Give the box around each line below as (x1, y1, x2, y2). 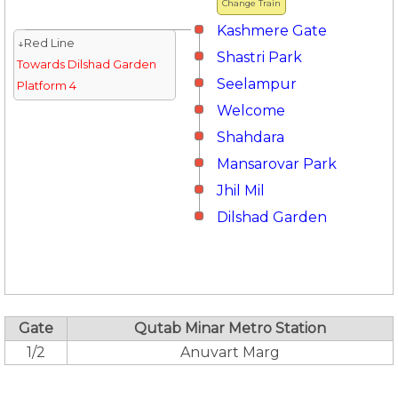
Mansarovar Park (217, 155, 337, 172)
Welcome (217, 102, 285, 119)
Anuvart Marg (180, 344, 280, 361)
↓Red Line (16, 36, 75, 50)
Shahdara (217, 129, 284, 146)
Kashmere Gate (217, 22, 327, 39)
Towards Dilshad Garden (16, 58, 156, 71)
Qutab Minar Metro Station (134, 320, 326, 337)
